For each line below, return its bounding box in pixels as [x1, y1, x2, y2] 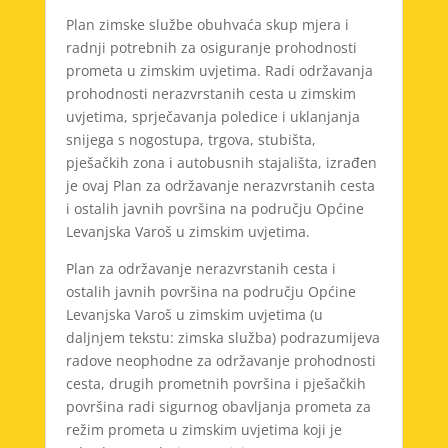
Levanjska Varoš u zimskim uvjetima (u [65, 305, 323, 325]
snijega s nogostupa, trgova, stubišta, [65, 130, 316, 150]
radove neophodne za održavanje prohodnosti [65, 351, 376, 371]
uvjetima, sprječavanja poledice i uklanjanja [65, 107, 360, 127]
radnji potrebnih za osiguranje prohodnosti [65, 38, 357, 58]
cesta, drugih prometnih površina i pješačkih [65, 374, 366, 394]
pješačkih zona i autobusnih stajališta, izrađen [65, 153, 377, 173]
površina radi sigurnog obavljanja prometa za [65, 397, 371, 417]
